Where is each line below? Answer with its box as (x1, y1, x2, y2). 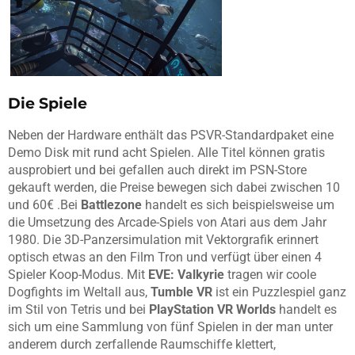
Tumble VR (151, 284, 212, 300)
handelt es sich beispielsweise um (142, 197, 334, 212)
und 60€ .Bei (8, 197, 81, 212)
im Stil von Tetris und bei (8, 301, 149, 317)
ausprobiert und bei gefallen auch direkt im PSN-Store (8, 162, 307, 177)
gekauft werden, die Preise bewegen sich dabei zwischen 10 (8, 179, 340, 195)
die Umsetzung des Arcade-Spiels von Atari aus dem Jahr (8, 214, 326, 230)
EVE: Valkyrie (148, 266, 224, 282)
